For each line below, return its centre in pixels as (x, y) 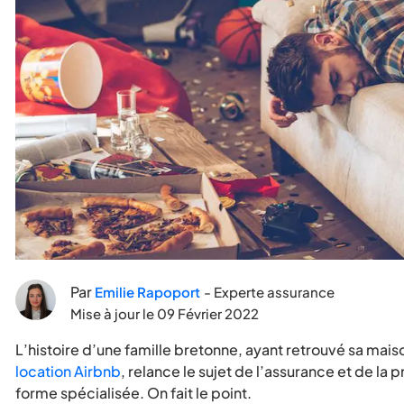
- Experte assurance (269, 292)
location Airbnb (68, 372)
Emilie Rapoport (147, 292)
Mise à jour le (112, 314)
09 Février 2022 (208, 314)
